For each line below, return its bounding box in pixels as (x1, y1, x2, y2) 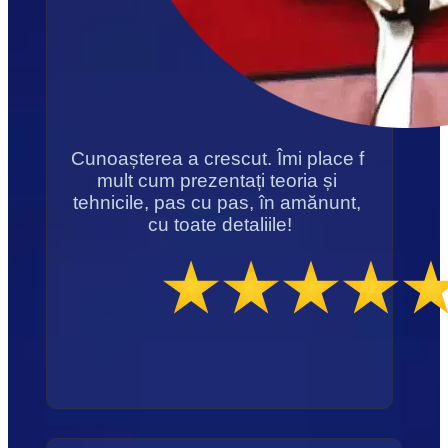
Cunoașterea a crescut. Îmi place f (70, 148, 364, 170)
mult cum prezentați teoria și (97, 170, 338, 192)
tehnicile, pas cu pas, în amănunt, (73, 192, 362, 214)
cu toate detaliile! (147, 214, 292, 236)
